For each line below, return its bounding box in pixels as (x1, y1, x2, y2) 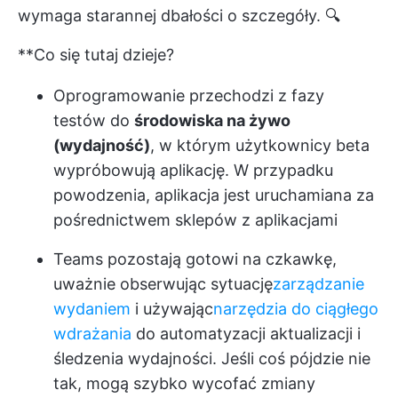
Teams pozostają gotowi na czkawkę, (53, 250, 337, 268)
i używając (131, 299, 213, 318)
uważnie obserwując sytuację (53, 275, 273, 293)
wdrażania (53, 324, 131, 343)
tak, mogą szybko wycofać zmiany (53, 374, 315, 393)
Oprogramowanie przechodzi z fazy (53, 86, 324, 105)
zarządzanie (273, 275, 364, 293)
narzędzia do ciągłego (213, 299, 378, 318)
